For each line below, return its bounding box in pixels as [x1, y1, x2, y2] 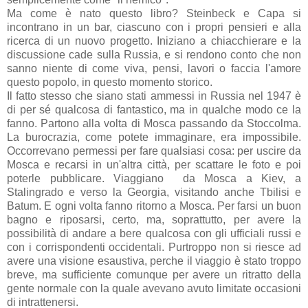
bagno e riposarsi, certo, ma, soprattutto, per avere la [7, 213, 301, 225]
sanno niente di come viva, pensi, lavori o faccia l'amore [7, 62, 301, 74]
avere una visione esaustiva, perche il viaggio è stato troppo [7, 254, 301, 267]
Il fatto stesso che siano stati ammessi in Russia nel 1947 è [7, 89, 301, 102]
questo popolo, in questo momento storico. [7, 76, 215, 88]
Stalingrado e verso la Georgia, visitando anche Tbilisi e [7, 186, 301, 198]
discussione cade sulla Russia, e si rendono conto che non [7, 48, 301, 60]
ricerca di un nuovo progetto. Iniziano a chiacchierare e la [7, 34, 301, 47]
